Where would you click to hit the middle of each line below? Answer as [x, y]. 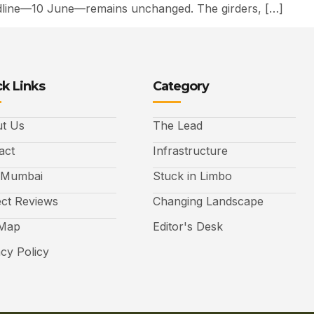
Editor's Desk [188, 226]
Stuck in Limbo [192, 176]
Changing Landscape [208, 201]
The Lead [178, 125]
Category [181, 86]
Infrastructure [190, 150]
